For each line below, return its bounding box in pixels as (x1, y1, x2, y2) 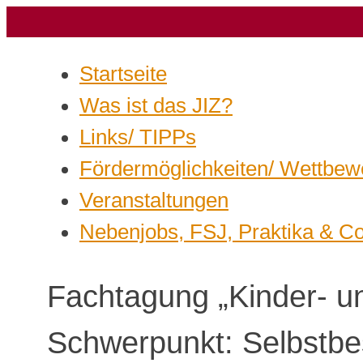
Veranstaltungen (79, 188, 228, 211)
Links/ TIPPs (79, 125, 196, 148)
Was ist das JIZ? (79, 93, 233, 117)
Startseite (79, 62, 167, 85)
